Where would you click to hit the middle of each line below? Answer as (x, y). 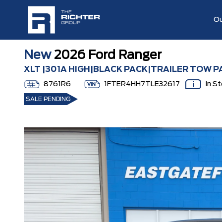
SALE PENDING (48, 99)
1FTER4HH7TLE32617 (142, 84)
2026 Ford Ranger (106, 55)
